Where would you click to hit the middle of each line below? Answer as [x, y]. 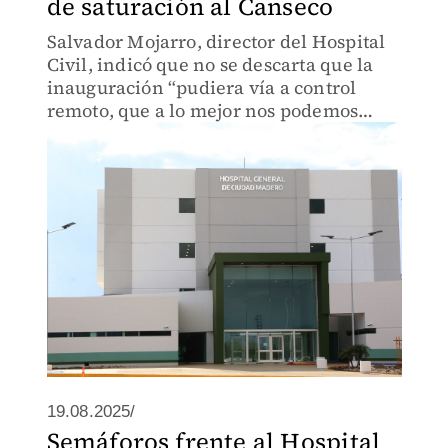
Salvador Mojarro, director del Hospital [216, 41]
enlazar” [84, 133]
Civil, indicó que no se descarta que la [210, 64]
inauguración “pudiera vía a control [201, 87]
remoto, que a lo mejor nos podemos [202, 110]
